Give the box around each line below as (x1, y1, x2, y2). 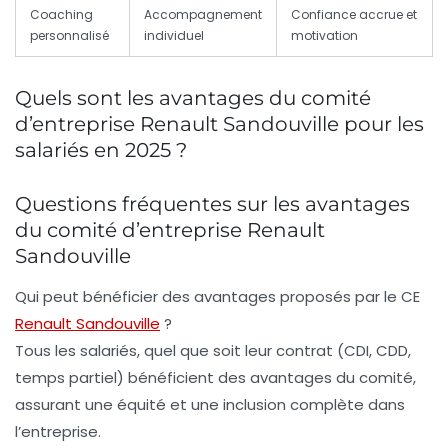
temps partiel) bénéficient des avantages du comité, (15, 367, 416, 389)
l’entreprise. (15, 421, 101, 443)
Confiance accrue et (291, 6, 417, 24)
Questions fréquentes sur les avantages (15, 192, 410, 217)
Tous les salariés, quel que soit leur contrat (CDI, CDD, (15, 340, 411, 362)
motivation (291, 27, 358, 45)
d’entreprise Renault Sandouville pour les (15, 112, 424, 137)
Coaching (30, 6, 93, 24)
